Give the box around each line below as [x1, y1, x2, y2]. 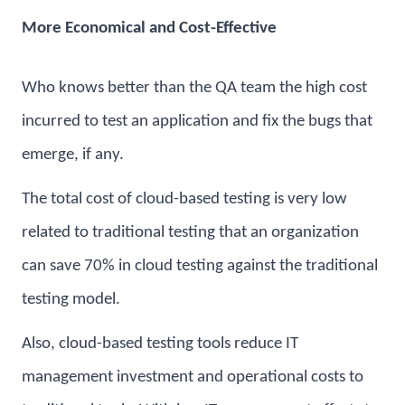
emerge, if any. [22, 146, 127, 165]
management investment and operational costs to [22, 369, 363, 387]
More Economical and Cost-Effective [22, 19, 277, 37]
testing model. [22, 291, 120, 309]
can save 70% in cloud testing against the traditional [22, 258, 378, 276]
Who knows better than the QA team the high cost [22, 80, 367, 98]
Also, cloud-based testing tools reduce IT [22, 335, 298, 353]
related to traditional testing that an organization [22, 224, 359, 242]
